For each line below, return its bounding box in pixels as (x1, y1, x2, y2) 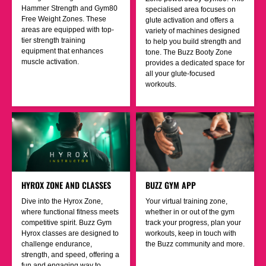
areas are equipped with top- (21, 25, 114, 34)
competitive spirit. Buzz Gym (21, 218, 112, 227)
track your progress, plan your (145, 218, 241, 227)
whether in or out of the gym (145, 207, 235, 216)
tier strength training (21, 36, 85, 45)
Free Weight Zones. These (21, 14, 106, 23)
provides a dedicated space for (145, 58, 245, 67)
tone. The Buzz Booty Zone (145, 47, 232, 56)
